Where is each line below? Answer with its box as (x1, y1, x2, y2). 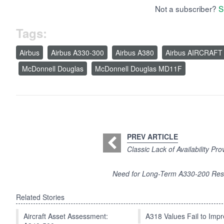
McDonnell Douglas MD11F (95, 63, 182, 74)
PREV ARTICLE (126, 131, 178, 142)
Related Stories (16, 192, 64, 202)
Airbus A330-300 (51, 47, 104, 58)
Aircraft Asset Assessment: (23, 211, 108, 221)
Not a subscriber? (155, 3, 218, 14)
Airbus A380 (115, 47, 154, 58)
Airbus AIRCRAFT (165, 47, 222, 58)
